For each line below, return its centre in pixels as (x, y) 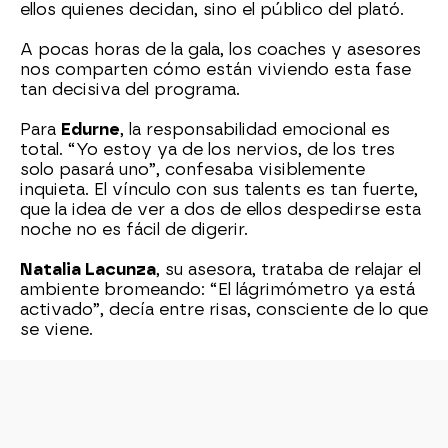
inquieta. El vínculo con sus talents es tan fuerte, (219, 190)
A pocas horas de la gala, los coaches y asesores (220, 50)
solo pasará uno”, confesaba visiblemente (192, 170)
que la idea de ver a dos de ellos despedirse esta (220, 210)
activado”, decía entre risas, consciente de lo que (224, 310)
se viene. (56, 330)
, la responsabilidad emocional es (255, 130)
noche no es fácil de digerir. (134, 230)
